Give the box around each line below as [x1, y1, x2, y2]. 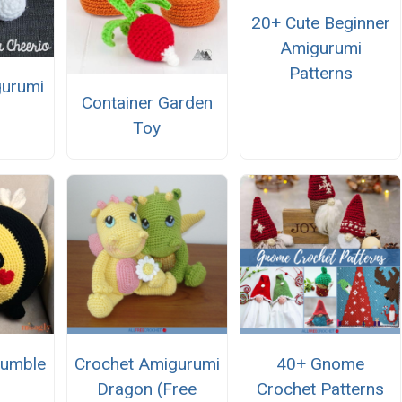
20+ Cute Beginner [250, 13, 390, 34]
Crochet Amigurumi [74, 353, 220, 374]
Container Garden [81, 92, 213, 114]
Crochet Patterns [257, 378, 385, 399]
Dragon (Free [97, 378, 197, 399]
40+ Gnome [276, 353, 365, 374]
